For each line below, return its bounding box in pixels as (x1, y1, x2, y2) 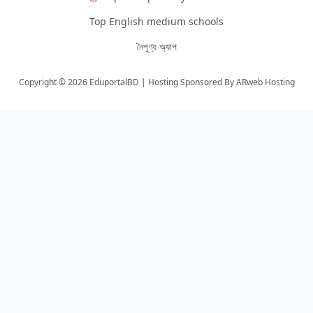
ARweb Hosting (235, 75, 295, 88)
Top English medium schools (89, 14, 224, 28)
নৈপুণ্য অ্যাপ (136, 39, 177, 53)
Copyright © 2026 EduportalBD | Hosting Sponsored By (18, 75, 236, 88)
